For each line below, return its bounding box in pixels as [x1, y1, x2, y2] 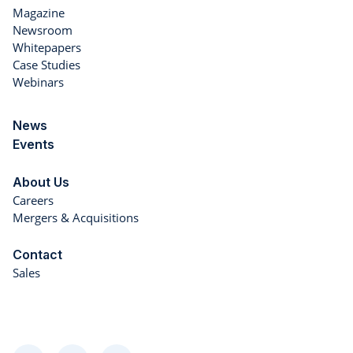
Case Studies [13, 57, 80, 73]
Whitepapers [13, 39, 81, 56]
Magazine [13, 5, 65, 21]
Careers [13, 192, 54, 209]
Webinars [13, 74, 64, 91]
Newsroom [13, 22, 72, 39]
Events [13, 136, 54, 153]
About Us [13, 174, 69, 191]
